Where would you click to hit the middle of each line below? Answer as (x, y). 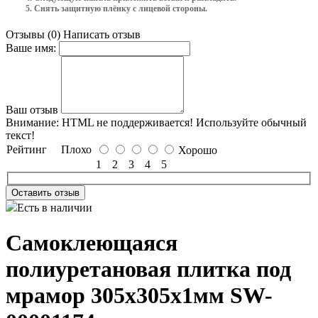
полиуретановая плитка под (148, 269)
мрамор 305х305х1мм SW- (139, 295)
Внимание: (32, 122)
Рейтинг (27, 149)
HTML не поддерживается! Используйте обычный (183, 122)
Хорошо (198, 150)
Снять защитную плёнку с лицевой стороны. (121, 8)
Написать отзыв (102, 34)
